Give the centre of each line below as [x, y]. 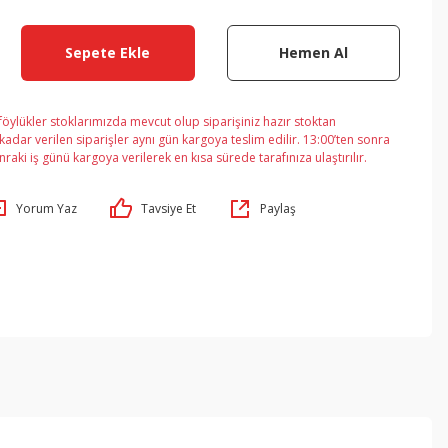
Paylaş [278, 208]
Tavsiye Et [168, 208]
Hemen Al [313, 52]
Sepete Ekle [108, 52]
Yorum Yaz [46, 208]
